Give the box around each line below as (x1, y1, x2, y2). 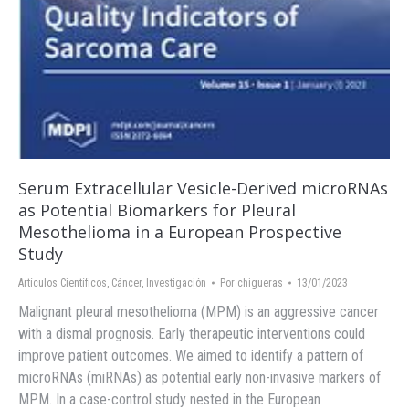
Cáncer (111, 276, 142, 289)
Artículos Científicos (18, 276, 107, 289)
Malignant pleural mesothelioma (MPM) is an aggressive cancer (18, 302, 379, 320)
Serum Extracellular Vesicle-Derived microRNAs (18, 176, 388, 199)
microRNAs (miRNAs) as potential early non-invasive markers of (18, 368, 381, 386)
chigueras (237, 276, 283, 289)
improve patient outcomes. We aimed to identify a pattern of (18, 346, 363, 364)
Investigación (146, 276, 206, 289)
